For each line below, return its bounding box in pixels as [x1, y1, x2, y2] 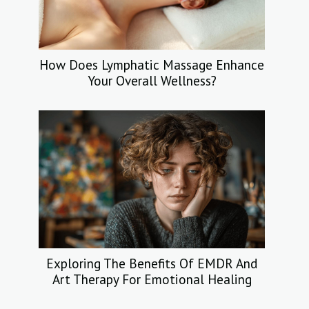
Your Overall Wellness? [87, 72, 217, 90]
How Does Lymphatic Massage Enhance [39, 56, 264, 74]
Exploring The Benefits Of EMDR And [46, 255, 257, 272]
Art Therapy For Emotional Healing [52, 270, 252, 288]
